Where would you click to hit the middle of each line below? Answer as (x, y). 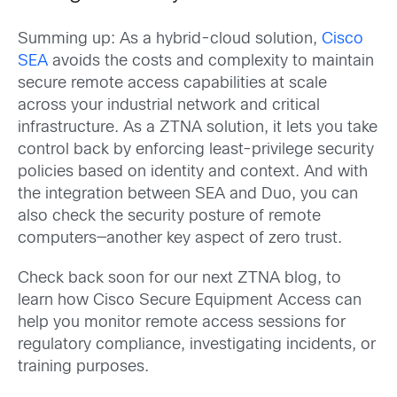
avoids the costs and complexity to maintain (211, 61)
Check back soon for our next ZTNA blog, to (179, 278)
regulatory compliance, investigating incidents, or (197, 345)
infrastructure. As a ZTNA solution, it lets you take (198, 128)
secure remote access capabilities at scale (172, 83)
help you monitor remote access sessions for (182, 323)
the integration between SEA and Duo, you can (188, 194)
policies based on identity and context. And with (193, 172)
